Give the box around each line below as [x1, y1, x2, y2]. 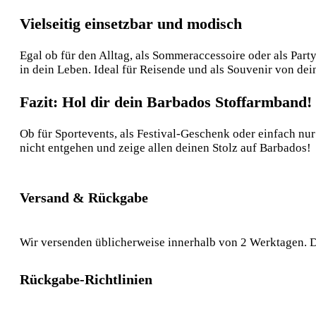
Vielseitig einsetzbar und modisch [20, 15, 242, 33]
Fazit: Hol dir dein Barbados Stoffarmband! [20, 92, 312, 111]
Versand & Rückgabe [20, 189, 148, 205]
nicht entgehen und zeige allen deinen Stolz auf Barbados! [20, 140, 311, 154]
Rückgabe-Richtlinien [20, 272, 152, 288]
